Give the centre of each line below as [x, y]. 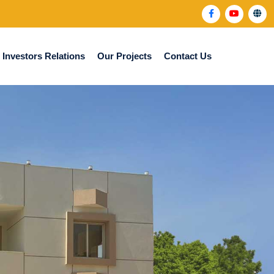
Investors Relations [44, 56]
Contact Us [188, 56]
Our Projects [124, 56]
